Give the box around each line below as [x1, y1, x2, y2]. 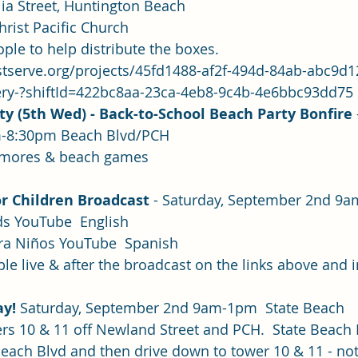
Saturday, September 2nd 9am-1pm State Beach [20, 297, 344, 317]
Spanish [125, 233, 178, 253]
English [72, 211, 129, 231]
